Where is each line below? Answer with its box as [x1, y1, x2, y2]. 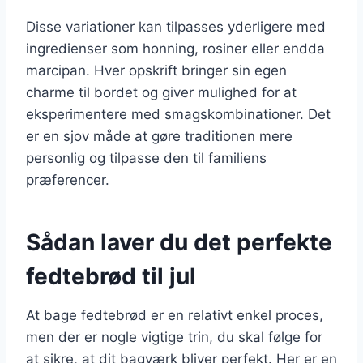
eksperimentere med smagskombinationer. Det [26, 105, 331, 122]
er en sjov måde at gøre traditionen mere [26, 127, 293, 144]
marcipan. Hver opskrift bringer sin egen [26, 62, 287, 79]
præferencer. [26, 171, 109, 188]
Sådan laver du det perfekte [26, 228, 332, 256]
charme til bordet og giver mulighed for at [26, 83, 297, 100]
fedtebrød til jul [26, 262, 196, 290]
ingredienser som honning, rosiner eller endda [26, 40, 325, 57]
